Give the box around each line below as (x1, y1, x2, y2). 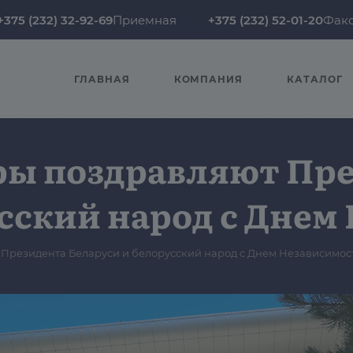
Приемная (113, 12, 177, 28)
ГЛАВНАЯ (73, 72, 130, 85)
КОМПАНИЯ (173, 72, 243, 85)
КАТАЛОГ (287, 72, 343, 85)
